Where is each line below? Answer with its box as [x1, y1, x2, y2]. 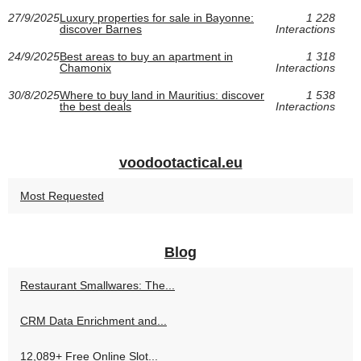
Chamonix [60, 60, 111, 74]
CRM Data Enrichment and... [20, 313, 167, 327]
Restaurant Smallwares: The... [20, 278, 175, 292]
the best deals [60, 99, 131, 113]
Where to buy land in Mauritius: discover [60, 88, 264, 102]
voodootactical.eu [118, 154, 243, 171]
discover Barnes [60, 22, 142, 35]
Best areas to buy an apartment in [60, 49, 233, 63]
